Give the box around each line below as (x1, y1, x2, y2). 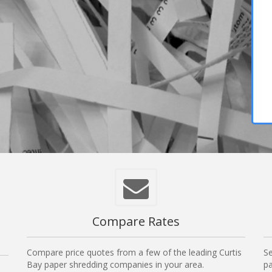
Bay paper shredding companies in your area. (27, 259, 204, 271)
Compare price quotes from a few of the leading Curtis (27, 246, 242, 259)
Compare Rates (92, 213, 180, 230)
